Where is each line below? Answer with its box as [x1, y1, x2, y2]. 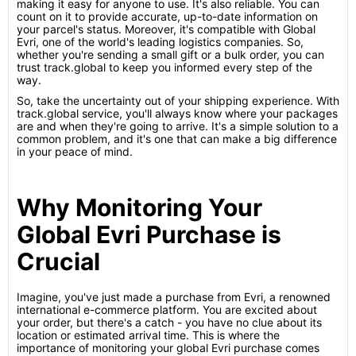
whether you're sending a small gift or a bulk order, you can [17, 48, 324, 61]
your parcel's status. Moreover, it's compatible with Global [17, 22, 315, 36]
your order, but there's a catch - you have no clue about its [17, 315, 322, 329]
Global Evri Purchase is [17, 220, 281, 249]
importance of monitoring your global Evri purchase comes [17, 341, 319, 354]
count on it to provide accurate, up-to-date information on [17, 10, 318, 23]
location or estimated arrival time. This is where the [17, 328, 280, 342]
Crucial [17, 247, 100, 276]
